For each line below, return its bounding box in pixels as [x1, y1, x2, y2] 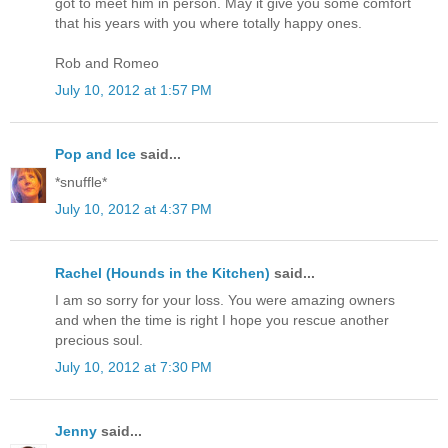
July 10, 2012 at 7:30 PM [55, 359, 212, 376]
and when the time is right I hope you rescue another [55, 312, 389, 329]
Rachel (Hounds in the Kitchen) [55, 264, 270, 281]
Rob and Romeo [55, 54, 159, 71]
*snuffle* [55, 173, 107, 190]
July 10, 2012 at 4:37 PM [55, 200, 212, 217]
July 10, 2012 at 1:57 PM [55, 82, 212, 99]
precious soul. [55, 332, 143, 349]
